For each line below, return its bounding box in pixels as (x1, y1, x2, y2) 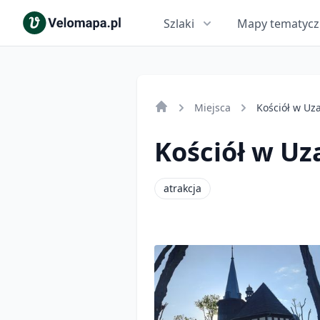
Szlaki (164, 16, 194, 31)
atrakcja (164, 181, 201, 195)
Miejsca (194, 101, 231, 114)
